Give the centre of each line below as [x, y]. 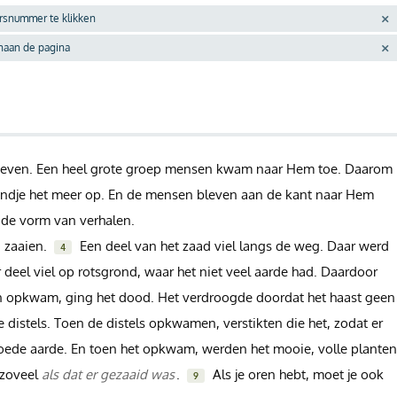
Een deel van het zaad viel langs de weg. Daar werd [233, 245]
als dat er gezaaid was [109, 374]
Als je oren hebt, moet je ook [297, 374]
